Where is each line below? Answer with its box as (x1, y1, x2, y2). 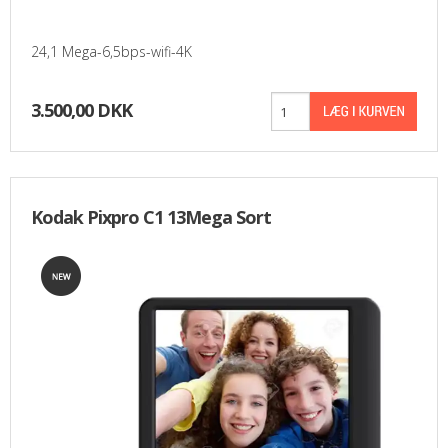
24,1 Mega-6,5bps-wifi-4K (31, 42, 192, 62)
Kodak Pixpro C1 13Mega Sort (31, 205, 271, 230)
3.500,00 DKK (31, 98, 132, 123)
